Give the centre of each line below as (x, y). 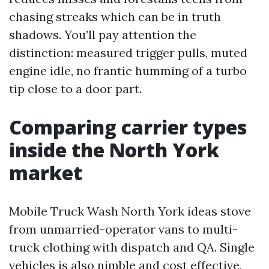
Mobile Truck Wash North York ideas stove (130, 211)
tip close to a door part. (75, 88)
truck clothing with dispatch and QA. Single (132, 247)
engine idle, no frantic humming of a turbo (128, 70)
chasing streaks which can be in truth (115, 16)
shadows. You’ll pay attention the (103, 34)
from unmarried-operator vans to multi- (123, 229)
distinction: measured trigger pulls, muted (128, 52)
